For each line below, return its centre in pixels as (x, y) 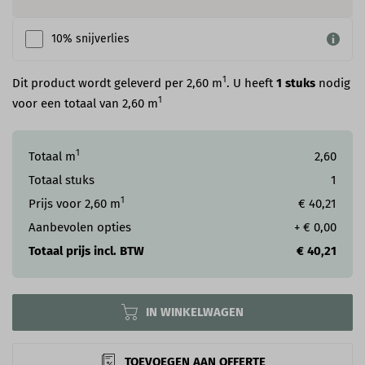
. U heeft (251, 83)
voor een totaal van (67, 103)
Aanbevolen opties (80, 227)
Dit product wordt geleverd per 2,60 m (117, 83)
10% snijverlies (90, 39)
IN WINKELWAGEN (195, 312)
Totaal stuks (62, 180)
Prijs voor (57, 203)
